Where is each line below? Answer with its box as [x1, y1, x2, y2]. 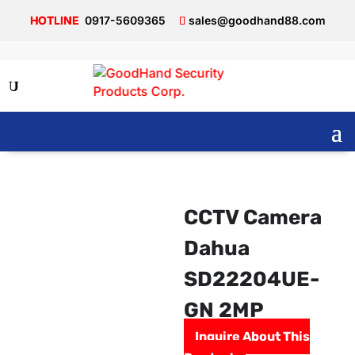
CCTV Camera [183, 205, 322, 230]
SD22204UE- [183, 267, 319, 292]
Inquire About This [194, 329, 310, 344]
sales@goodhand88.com [188, 13, 326, 27]
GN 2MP [183, 298, 264, 323]
